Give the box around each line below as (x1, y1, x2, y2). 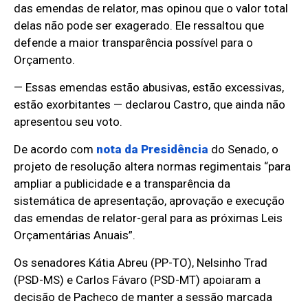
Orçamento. (14, 53, 76, 67)
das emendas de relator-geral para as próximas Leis (14, 211, 283, 225)
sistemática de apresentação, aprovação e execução (14, 194, 285, 208)
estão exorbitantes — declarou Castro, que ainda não (14, 98, 286, 112)
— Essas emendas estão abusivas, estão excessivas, (14, 80, 285, 95)
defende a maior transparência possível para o (14, 36, 254, 50)
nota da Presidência (96, 142, 209, 157)
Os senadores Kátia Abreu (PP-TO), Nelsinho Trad (14, 256, 268, 270)
